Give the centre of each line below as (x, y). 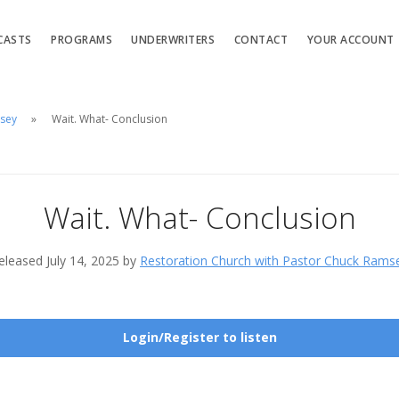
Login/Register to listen (199, 338)
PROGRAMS (82, 39)
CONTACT (261, 39)
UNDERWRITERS (173, 39)
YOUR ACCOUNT (350, 39)
